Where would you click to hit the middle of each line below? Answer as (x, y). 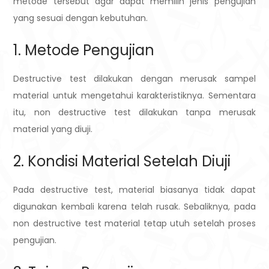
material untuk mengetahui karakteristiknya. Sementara (134, 96)
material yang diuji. (53, 129)
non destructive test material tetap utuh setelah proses (134, 224)
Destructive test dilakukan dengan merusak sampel (134, 79)
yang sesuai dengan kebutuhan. (81, 18)
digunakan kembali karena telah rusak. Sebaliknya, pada (134, 207)
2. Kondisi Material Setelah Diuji (122, 162)
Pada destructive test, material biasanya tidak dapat (134, 190)
